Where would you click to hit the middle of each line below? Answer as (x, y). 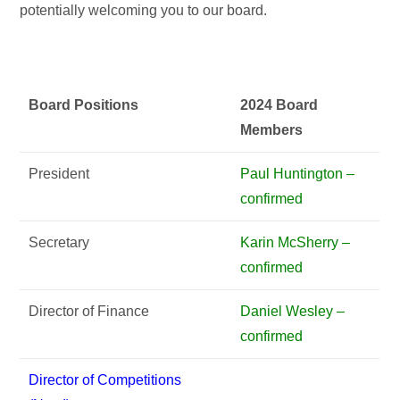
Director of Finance (89, 311)
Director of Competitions (105, 380)
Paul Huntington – (298, 174)
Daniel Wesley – (293, 311)
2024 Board (279, 105)
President (59, 174)
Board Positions (86, 105)
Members (272, 130)
